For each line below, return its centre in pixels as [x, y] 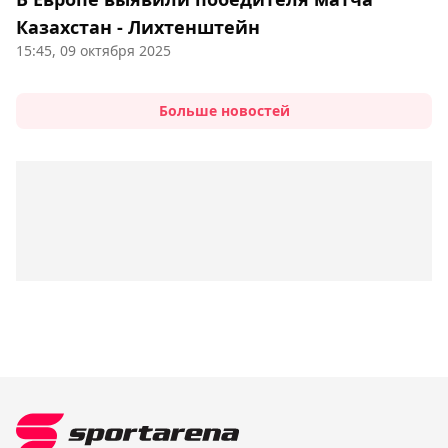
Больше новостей [224, 111]
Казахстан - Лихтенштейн [138, 27]
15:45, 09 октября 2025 [93, 51]
